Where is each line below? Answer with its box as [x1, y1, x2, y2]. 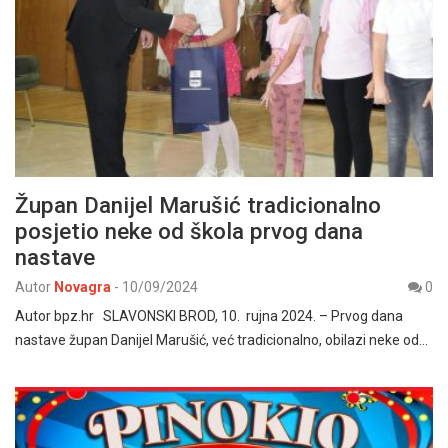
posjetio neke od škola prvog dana [15, 217, 363, 244]
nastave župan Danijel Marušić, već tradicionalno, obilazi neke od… [15, 331, 428, 348]
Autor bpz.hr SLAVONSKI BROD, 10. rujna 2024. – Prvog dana [15, 307, 403, 324]
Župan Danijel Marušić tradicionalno [15, 191, 381, 218]
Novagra [54, 278, 111, 295]
